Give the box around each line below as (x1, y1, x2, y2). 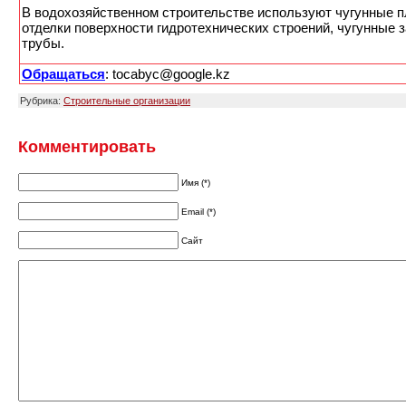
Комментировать (18, 138, 156, 157)
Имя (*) (181, 178, 210, 188)
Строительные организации (63, 95, 190, 107)
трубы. (22, 35, 64, 52)
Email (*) (181, 207, 216, 217)
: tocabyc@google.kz (105, 66, 230, 82)
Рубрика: (20, 95, 63, 107)
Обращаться (22, 66, 105, 82)
